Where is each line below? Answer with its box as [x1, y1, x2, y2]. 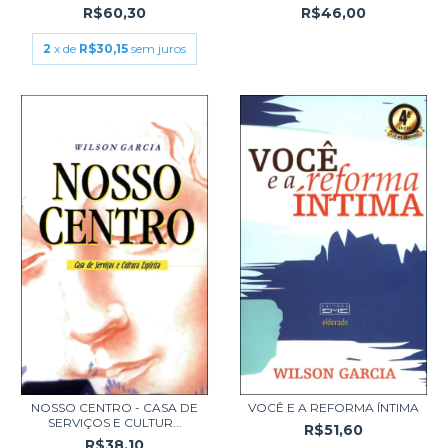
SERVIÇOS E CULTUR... [47, 415, 182, 430]
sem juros [131, 41, 186, 56]
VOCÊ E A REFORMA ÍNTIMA [248, 400, 419, 415]
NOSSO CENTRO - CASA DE [31, 400, 198, 415]
